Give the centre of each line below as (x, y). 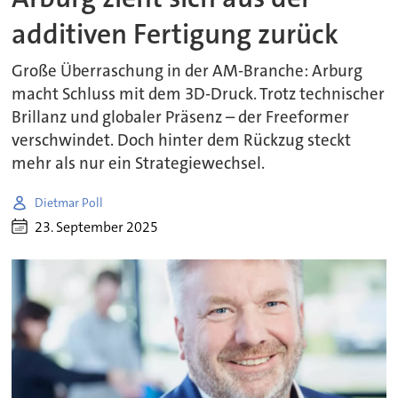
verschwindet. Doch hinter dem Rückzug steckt (182, 141)
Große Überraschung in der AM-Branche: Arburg (187, 72)
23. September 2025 (97, 227)
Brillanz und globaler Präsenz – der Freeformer (181, 118)
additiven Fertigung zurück (175, 34)
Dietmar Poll (69, 202)
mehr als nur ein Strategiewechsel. (139, 164)
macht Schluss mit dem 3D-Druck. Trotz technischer (199, 95)
